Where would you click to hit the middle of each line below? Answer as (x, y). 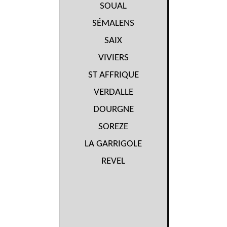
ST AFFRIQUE (113, 75)
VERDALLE (113, 93)
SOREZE (113, 127)
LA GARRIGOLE (113, 144)
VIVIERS (113, 58)
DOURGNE (113, 110)
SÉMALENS (113, 24)
